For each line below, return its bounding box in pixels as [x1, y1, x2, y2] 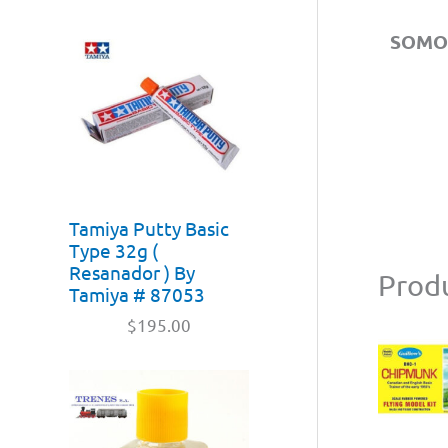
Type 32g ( [69, 237, 158, 262]
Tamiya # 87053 [69, 281, 205, 306]
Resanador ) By [69, 259, 195, 284]
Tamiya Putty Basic [69, 215, 229, 240]
